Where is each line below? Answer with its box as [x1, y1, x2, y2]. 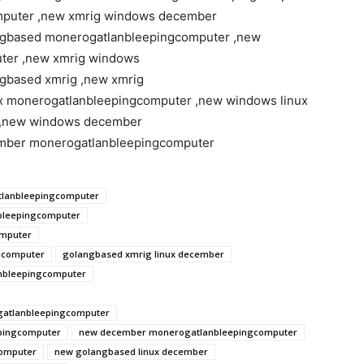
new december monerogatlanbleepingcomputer [79, 326, 297, 338]
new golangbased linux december [54, 345, 208, 357]
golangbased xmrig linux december [63, 248, 224, 260]
